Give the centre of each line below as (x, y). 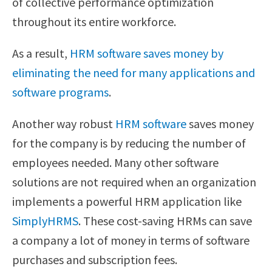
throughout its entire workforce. (94, 22)
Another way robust (64, 124)
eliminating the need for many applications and (134, 73)
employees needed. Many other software (115, 162)
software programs (60, 92)
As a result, (41, 53)
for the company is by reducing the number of (129, 143)
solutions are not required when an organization (134, 182)
